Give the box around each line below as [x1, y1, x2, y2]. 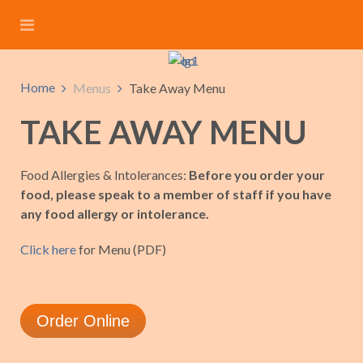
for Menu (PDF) [76, 241, 166, 257]
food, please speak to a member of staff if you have [20, 186, 331, 202]
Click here [20, 241, 76, 257]
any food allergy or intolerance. [20, 206, 209, 221]
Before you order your [189, 167, 325, 182]
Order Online [36, 312, 130, 330]
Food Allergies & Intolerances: [20, 167, 189, 182]
